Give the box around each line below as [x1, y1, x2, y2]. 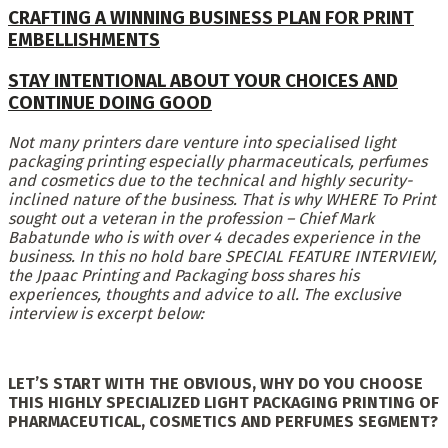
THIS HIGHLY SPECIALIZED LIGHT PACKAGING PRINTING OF [8, 392, 439, 412]
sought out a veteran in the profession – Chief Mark [8, 208, 374, 228]
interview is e [8, 303, 105, 323]
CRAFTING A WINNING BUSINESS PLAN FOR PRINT [8, 7, 414, 30]
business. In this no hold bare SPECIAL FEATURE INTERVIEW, [8, 246, 437, 266]
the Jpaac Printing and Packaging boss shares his [8, 265, 359, 285]
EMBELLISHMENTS [8, 29, 160, 52]
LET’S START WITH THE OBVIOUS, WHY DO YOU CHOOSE [8, 373, 423, 393]
